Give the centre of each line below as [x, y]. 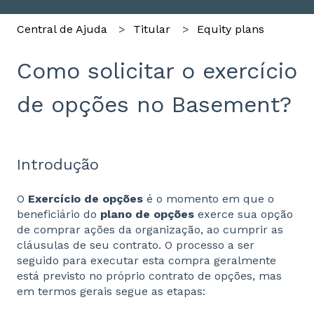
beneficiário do [59, 214]
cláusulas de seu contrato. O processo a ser [136, 245]
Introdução [58, 164]
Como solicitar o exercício [157, 70]
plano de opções [147, 214]
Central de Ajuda [62, 29]
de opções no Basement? [154, 104]
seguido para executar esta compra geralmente [146, 261]
